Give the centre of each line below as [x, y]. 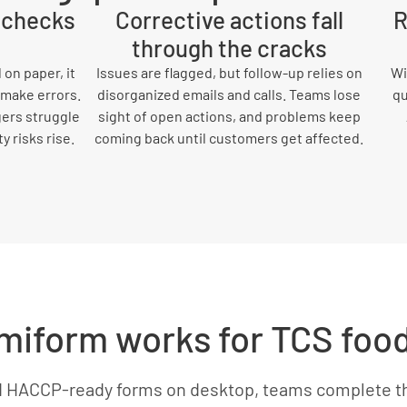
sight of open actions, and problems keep [229, 116]
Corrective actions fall [229, 20]
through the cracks [229, 48]
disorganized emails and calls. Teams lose [229, 94]
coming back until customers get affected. [229, 138]
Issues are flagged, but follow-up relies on [229, 72]
